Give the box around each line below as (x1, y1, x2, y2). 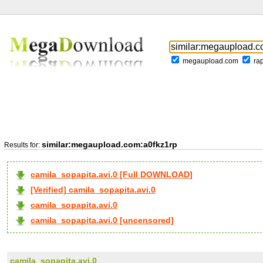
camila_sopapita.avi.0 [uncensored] (31, 215, 174, 225)
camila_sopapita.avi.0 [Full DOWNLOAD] (31, 170, 193, 179)
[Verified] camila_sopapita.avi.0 (31, 185, 156, 194)
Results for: (4, 141, 42, 149)
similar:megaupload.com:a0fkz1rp (42, 140, 177, 149)
